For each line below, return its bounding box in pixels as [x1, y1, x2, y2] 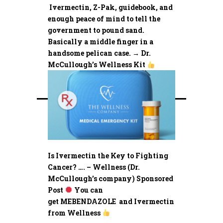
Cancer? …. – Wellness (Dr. [48, 162, 140, 172]
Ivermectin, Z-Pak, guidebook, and [49, 2, 173, 12]
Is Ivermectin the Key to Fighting [48, 150, 168, 160]
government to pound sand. [48, 25, 144, 35]
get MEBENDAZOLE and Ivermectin [48, 196, 174, 206]
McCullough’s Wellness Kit [48, 60, 147, 70]
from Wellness [48, 208, 102, 218]
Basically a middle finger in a [48, 37, 153, 47]
